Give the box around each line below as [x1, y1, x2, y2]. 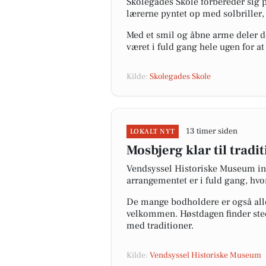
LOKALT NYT [130, 127, 175, 136]
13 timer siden [185, 126, 237, 137]
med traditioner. [126, 220, 194, 232]
